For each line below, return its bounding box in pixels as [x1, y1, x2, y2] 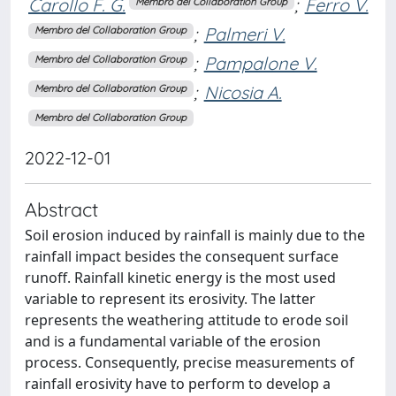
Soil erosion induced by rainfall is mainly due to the [25, 225, 365, 245]
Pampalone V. [203, 51, 317, 74]
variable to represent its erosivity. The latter [25, 288, 316, 308]
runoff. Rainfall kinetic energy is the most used [25, 267, 336, 287]
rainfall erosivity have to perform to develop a [25, 373, 331, 393]
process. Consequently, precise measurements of [25, 352, 354, 372]
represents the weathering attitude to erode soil [25, 309, 348, 330]
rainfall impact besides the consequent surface [25, 246, 339, 266]
